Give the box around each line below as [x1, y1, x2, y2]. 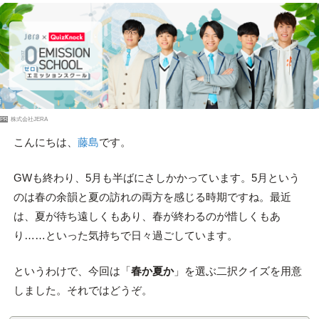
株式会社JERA [11, 116, 48, 123]
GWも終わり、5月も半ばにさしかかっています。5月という [13, 172, 300, 184]
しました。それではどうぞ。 [13, 283, 152, 296]
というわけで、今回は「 [13, 264, 131, 277]
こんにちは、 [13, 136, 78, 149]
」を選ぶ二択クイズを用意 [173, 264, 302, 277]
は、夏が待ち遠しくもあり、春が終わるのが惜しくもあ [13, 210, 281, 223]
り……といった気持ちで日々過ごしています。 [13, 229, 238, 242]
